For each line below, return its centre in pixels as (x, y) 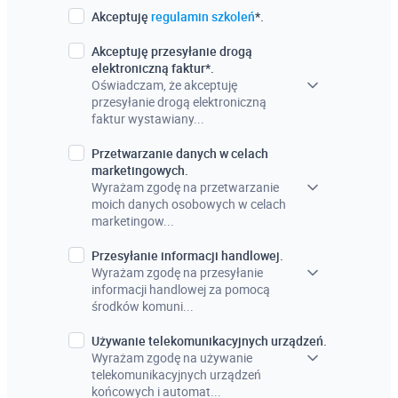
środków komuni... (142, 306)
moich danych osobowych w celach (188, 204)
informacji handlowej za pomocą (180, 289)
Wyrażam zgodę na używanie (171, 358)
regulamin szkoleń (203, 16)
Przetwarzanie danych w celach (179, 153)
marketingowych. (139, 170)
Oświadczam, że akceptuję (164, 85)
